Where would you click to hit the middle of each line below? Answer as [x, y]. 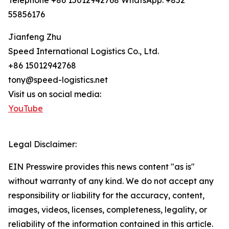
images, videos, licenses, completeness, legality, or [108, 210]
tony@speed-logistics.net [58, 80]
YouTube [26, 109]
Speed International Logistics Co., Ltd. [84, 51]
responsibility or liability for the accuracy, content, [106, 196]
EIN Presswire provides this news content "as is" [101, 167]
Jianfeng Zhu [35, 37]
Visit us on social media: [55, 94]
